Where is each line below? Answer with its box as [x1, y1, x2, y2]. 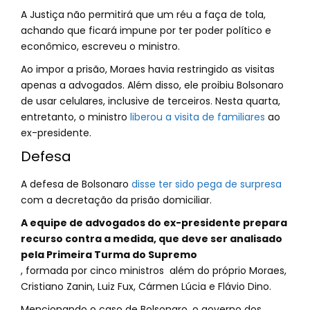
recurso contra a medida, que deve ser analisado [21, 232, 282, 246]
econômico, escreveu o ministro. [21, 39, 180, 53]
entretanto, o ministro [21, 110, 130, 124]
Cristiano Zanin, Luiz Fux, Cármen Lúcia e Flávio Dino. [21, 280, 271, 293]
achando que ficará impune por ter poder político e [21, 24, 271, 37]
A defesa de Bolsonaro [21, 177, 131, 191]
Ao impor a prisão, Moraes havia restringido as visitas [21, 62, 275, 76]
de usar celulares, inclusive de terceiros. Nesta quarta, [21, 94, 280, 108]
